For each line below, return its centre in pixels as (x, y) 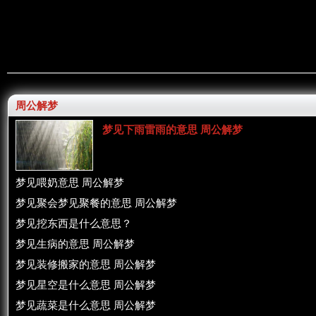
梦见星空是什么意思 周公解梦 (86, 285)
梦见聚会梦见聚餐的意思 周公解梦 (96, 203)
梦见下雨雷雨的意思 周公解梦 (172, 130)
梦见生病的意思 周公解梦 (75, 244)
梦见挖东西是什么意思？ (74, 224)
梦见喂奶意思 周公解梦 (70, 183)
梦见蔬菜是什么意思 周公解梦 (86, 305)
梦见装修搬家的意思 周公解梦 (86, 265)
